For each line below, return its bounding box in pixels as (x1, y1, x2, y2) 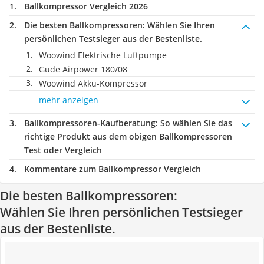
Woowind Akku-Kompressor (39, 78, 147, 89)
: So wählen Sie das (156, 117, 232, 128)
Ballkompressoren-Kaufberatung (24, 117, 156, 128)
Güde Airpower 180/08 (39, 64, 127, 75)
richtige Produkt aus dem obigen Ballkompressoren (24, 131, 232, 142)
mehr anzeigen (39, 94, 98, 105)
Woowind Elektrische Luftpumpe (39, 49, 167, 61)
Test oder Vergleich (24, 144, 102, 156)
